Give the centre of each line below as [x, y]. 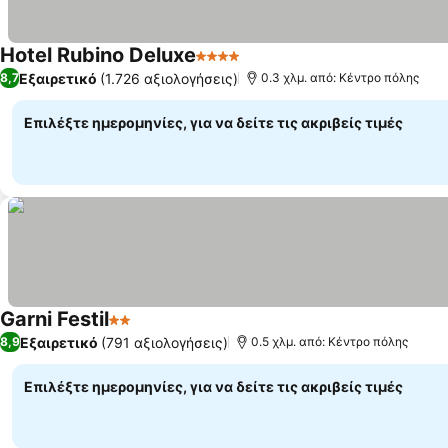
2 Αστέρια [146, 330]
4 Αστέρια [233, 66]
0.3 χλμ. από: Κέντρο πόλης [340, 77]
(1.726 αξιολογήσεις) [169, 78]
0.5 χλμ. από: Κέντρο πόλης [329, 341]
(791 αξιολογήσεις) [164, 342]
